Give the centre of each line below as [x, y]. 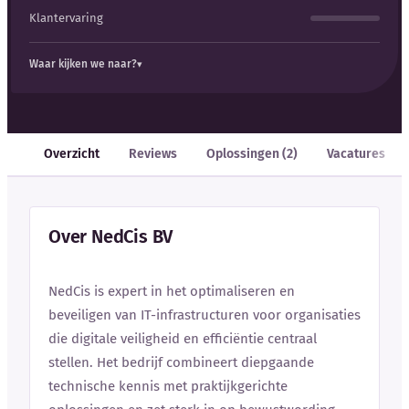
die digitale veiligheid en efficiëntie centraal [183, 338]
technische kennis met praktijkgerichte [168, 386]
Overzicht [72, 153]
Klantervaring [66, 18]
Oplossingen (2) [252, 153]
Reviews [153, 153]
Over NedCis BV [111, 236]
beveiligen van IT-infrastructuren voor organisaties [204, 315]
